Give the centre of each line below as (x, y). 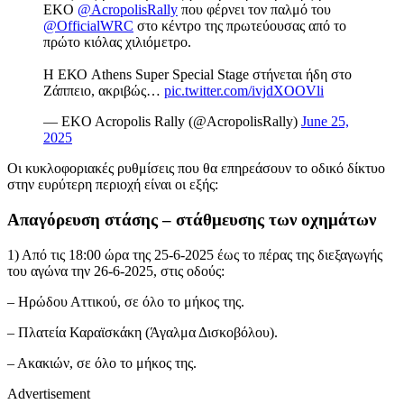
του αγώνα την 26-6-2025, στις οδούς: (116, 271)
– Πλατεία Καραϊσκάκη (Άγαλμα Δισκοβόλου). (142, 332)
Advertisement (49, 393)
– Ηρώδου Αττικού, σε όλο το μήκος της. (126, 301)
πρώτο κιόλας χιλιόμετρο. (117, 42)
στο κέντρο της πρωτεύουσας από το (240, 26)
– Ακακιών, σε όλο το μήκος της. (102, 363)
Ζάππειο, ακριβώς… (104, 91)
